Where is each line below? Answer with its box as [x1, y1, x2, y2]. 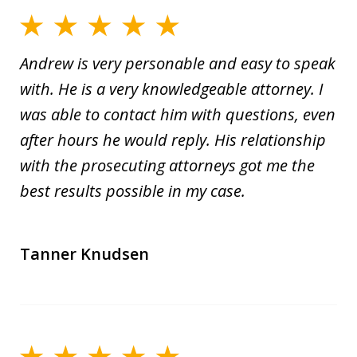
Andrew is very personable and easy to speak [20, 53, 335, 75]
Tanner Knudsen [20, 243, 149, 265]
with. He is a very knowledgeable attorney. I [20, 78, 323, 100]
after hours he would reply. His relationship [20, 129, 326, 151]
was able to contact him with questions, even [20, 104, 335, 126]
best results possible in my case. [20, 180, 245, 202]
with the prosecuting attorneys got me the [20, 155, 315, 177]
